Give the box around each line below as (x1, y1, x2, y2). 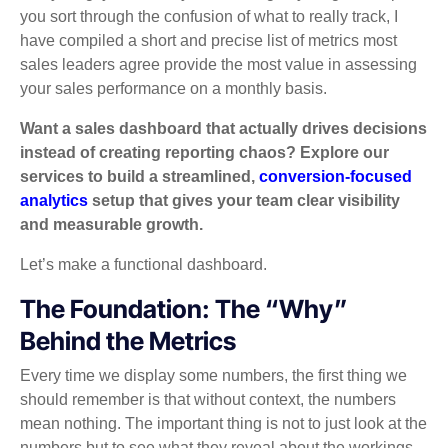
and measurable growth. (20, 215, 203, 233)
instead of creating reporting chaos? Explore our (20, 143, 389, 161)
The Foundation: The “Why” (20, 293, 348, 324)
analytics (20, 191, 88, 209)
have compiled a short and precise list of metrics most (20, 31, 397, 49)
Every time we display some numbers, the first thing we (20, 367, 407, 385)
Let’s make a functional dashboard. (20, 255, 267, 273)
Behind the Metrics (20, 325, 236, 356)
